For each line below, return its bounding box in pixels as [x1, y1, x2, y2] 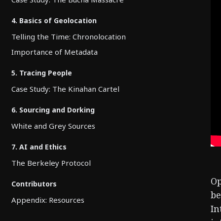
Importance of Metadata [11, 47, 98, 57]
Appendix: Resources [11, 195, 84, 205]
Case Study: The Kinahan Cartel [11, 84, 119, 94]
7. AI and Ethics [11, 142, 67, 151]
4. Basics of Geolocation [11, 16, 97, 25]
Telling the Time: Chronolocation [11, 32, 126, 41]
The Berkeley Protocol [11, 158, 91, 168]
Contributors [11, 179, 57, 188]
